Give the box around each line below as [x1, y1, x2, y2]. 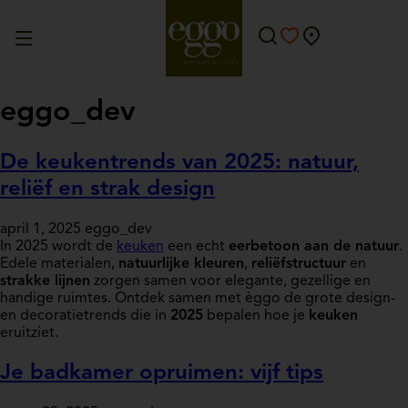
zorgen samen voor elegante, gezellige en [90, 273, 371, 289]
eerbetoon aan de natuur [229, 239, 399, 254]
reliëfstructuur [251, 256, 346, 271]
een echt [164, 239, 229, 254]
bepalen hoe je [203, 308, 309, 323]
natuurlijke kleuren [118, 256, 244, 271]
